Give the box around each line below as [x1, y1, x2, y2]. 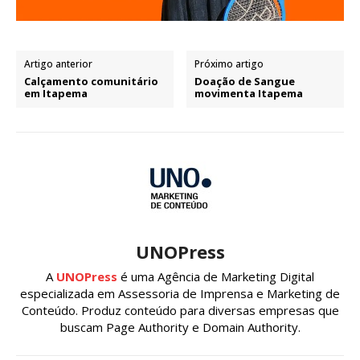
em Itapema [24, 85, 88, 100]
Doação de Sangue [194, 73, 296, 88]
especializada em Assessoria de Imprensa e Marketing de [20, 284, 340, 301]
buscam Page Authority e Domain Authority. [59, 318, 301, 335]
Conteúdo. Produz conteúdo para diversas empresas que [21, 301, 339, 318]
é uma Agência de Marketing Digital [117, 268, 314, 284]
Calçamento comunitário [24, 73, 158, 88]
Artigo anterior [24, 56, 92, 71]
